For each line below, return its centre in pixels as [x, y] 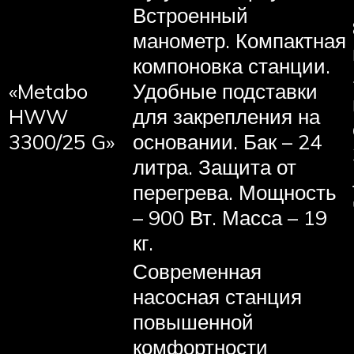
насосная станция [217, 296]
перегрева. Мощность [235, 192]
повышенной [193, 321]
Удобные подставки [225, 90]
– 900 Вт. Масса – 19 [230, 217]
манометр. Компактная [239, 40]
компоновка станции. [232, 65]
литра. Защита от [215, 166]
